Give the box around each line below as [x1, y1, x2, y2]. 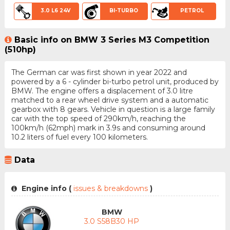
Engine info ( [19, 183, 71, 193]
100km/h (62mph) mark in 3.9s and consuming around [11, 123, 205, 133]
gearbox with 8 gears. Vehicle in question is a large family [11, 105, 215, 114]
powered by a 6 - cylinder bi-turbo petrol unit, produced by [11, 77, 219, 87]
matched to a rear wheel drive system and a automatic [11, 95, 208, 105]
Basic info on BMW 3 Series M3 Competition [14, 35, 209, 45]
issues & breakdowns [71, 183, 150, 193]
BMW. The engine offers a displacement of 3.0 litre [11, 86, 193, 96]
